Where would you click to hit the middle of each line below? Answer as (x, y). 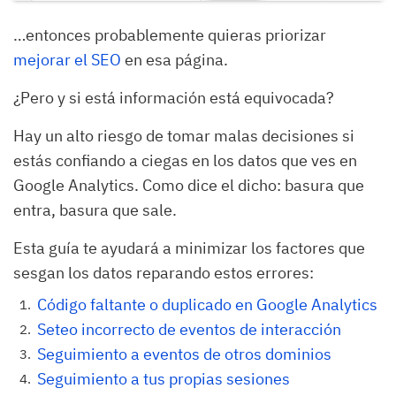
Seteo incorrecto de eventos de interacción (189, 330)
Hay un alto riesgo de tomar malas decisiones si (184, 136)
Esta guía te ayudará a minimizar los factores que (189, 248)
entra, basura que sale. (95, 210)
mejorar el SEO (67, 60)
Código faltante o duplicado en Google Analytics (207, 305)
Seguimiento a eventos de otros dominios (184, 354)
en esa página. (175, 60)
